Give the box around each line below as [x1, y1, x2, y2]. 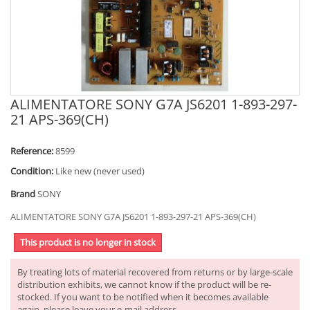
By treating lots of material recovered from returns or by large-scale [17, 265, 293, 278]
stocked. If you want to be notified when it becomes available [17, 290, 268, 303]
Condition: [10, 164, 53, 177]
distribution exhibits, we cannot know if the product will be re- [17, 277, 271, 291]
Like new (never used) [55, 164, 145, 177]
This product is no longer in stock [20, 235, 156, 248]
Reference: [10, 144, 53, 157]
